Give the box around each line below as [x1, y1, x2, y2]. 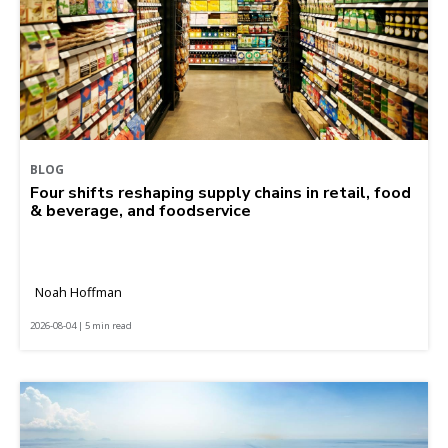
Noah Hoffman [35, 282, 122, 301]
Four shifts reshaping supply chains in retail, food [30, 181, 411, 204]
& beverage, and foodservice [30, 199, 251, 222]
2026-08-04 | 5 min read [30, 318, 132, 332]
